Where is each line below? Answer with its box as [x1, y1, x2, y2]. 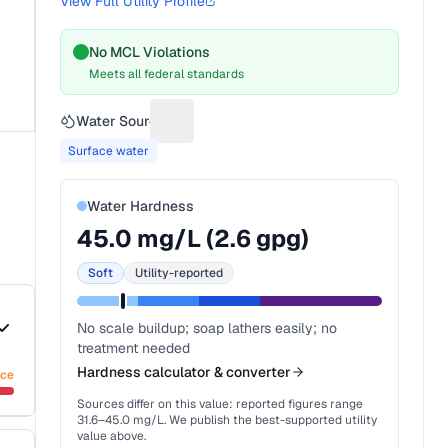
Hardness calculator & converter [77, 363, 292, 381]
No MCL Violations [89, 43, 211, 61]
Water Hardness [87, 197, 195, 215]
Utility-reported [135, 265, 224, 281]
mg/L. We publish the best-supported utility [130, 412, 378, 428]
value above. [77, 428, 147, 444]
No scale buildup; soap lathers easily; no [77, 319, 338, 337]
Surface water [68, 143, 150, 159]
